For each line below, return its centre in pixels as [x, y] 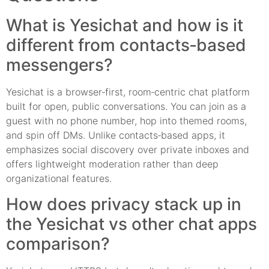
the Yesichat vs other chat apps [131, 224]
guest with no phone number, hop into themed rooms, [126, 121]
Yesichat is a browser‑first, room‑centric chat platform [128, 92]
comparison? [58, 243]
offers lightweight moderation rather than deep [112, 164]
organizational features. [59, 179]
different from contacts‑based [126, 45]
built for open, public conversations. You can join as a [126, 107]
